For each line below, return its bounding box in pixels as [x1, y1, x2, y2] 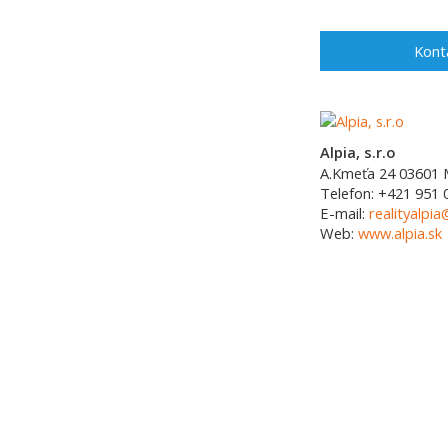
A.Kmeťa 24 [320, 163, 395, 183]
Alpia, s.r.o [320, 142, 395, 162]
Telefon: [320, 183, 378, 203]
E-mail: [320, 203, 369, 223]
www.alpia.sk [358, 223, 442, 243]
